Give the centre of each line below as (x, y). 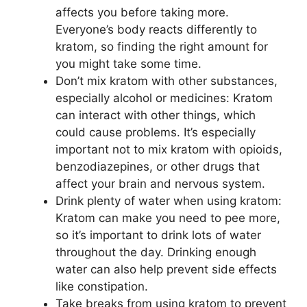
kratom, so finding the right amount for (162, 47)
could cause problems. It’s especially (156, 132)
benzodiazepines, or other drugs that (158, 167)
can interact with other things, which (156, 115)
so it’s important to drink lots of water (158, 235)
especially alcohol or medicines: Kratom (164, 98)
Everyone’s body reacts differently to (156, 29)
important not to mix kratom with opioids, (169, 149)
